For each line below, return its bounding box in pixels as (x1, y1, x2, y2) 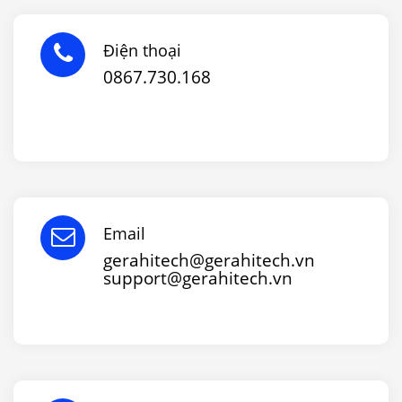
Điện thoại (103, 39, 181, 61)
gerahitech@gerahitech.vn (103, 248, 315, 272)
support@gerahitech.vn (103, 266, 293, 290)
